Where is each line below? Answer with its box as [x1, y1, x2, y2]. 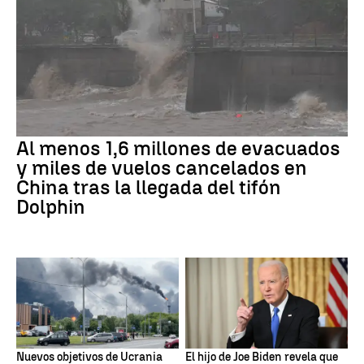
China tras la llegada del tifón [16, 175, 281, 199]
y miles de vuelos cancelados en [16, 155, 307, 180]
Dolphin [16, 194, 85, 219]
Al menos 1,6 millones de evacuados [16, 136, 340, 160]
